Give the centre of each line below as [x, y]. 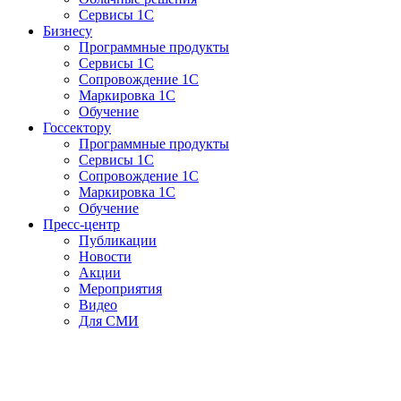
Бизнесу [68, 31]
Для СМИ [109, 321]
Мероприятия [120, 289]
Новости [105, 256]
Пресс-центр [81, 224]
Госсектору [77, 128]
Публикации [118, 240]
